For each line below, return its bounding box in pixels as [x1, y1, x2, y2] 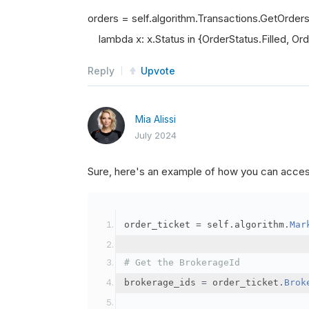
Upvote [141, 64, 175, 77]
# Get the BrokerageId [124, 257, 240, 268]
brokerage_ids [124, 277, 201, 288]
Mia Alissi [135, 112, 176, 125]
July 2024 [134, 129, 177, 141]
